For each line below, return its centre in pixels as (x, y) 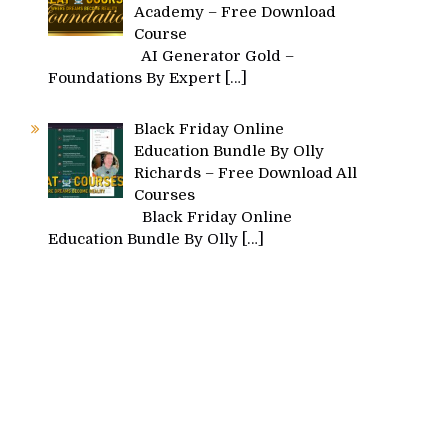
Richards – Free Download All (246, 173)
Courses (165, 195)
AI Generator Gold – (214, 55)
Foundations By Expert (136, 77)
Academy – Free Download (235, 11)
